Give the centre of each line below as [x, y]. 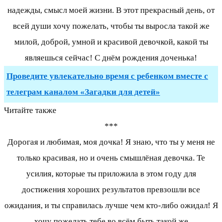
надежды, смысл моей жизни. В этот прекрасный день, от [111, 10]
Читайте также [30, 111]
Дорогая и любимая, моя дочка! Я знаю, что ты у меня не [111, 142]
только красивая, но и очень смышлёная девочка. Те [111, 158]
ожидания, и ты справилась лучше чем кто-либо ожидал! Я [111, 206]
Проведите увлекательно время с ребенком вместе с [107, 76]
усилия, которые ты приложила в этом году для [111, 174]
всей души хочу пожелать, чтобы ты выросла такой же [111, 26]
